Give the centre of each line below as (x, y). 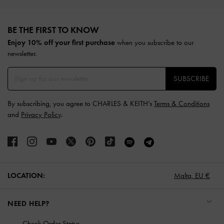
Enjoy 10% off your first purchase (61, 42)
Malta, (183, 176)
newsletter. (22, 53)
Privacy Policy (41, 114)
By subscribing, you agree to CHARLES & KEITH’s (81, 103)
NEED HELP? (28, 203)
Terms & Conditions (182, 103)
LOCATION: (26, 176)
